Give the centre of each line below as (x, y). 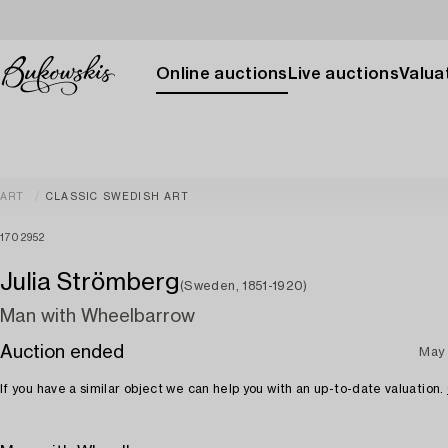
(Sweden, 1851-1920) (244, 286)
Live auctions (343, 74)
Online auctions (222, 74)
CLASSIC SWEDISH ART (117, 197)
